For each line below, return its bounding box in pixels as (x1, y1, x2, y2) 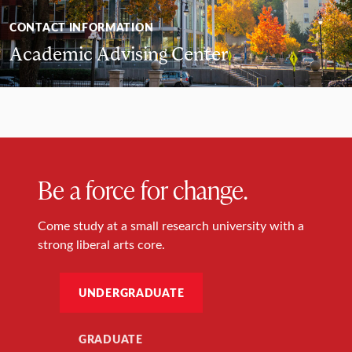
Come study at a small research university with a (38, 217, 304, 234)
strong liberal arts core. (38, 236, 165, 253)
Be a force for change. (38, 172, 247, 207)
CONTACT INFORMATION (9, 19, 154, 35)
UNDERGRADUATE (79, 284, 185, 301)
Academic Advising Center (9, 42, 228, 65)
